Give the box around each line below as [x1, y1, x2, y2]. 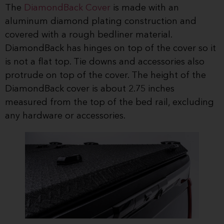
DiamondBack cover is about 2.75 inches [5, 84, 174, 94]
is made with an [110, 3, 179, 13]
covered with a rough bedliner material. [5, 30, 172, 40]
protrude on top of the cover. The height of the [5, 71, 206, 80]
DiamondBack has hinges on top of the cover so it [5, 44, 216, 53]
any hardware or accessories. [5, 111, 127, 121]
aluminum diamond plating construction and [5, 17, 196, 26]
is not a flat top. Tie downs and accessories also [5, 57, 204, 67]
